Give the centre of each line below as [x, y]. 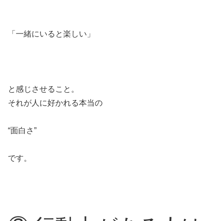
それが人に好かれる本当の [55, 103]
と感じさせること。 [43, 89]
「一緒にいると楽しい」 [51, 34]
